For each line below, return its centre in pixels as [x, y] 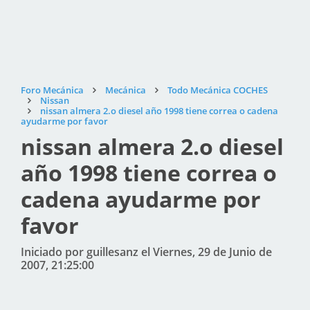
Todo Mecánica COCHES [218, 90]
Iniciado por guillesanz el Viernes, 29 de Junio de [146, 252]
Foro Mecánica [52, 90]
